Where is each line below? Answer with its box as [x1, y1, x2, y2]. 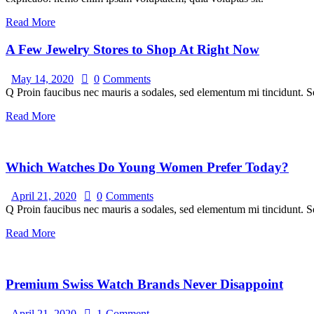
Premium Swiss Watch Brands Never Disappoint [6, 277, 283, 292]
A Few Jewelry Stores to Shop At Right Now [6, 42, 259, 57]
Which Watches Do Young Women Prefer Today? [6, 159, 289, 175]
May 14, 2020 [11, 72, 74, 85]
